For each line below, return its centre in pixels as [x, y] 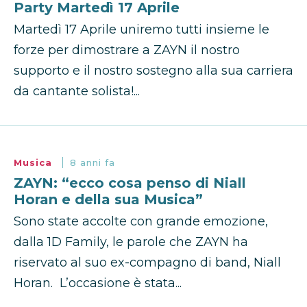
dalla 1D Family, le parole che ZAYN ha [131, 242]
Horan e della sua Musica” [108, 200]
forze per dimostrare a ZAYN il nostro [127, 50]
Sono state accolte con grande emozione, [141, 222]
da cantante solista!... [77, 91]
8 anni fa [93, 163]
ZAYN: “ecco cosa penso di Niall [130, 183]
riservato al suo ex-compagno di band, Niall [147, 263]
